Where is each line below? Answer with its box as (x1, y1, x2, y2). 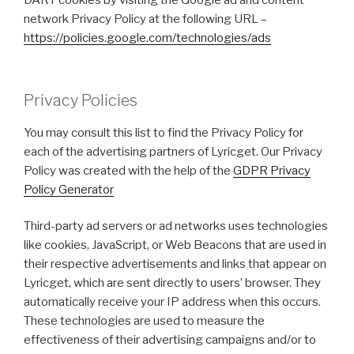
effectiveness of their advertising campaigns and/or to (24, 333, 316, 347)
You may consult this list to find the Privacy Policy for (24, 125, 303, 140)
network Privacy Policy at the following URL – (24, 12, 267, 26)
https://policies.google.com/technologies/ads (24, 31, 271, 45)
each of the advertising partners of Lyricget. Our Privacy (24, 144, 322, 159)
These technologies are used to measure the (24, 314, 265, 328)
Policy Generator (24, 182, 114, 197)
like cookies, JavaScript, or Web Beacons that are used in (24, 238, 326, 252)
